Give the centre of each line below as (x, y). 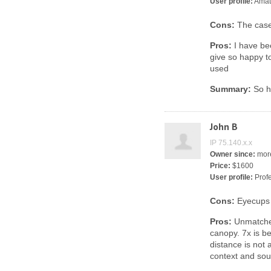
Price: (220, 166)
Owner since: (233, 154)
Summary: (230, 89)
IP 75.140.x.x (231, 143)
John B (224, 126)
